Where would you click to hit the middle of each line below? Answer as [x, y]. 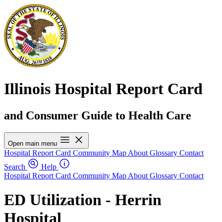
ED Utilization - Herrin [83, 200]
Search [15, 166]
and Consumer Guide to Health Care [98, 115]
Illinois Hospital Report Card [103, 89]
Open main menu [32, 143]
